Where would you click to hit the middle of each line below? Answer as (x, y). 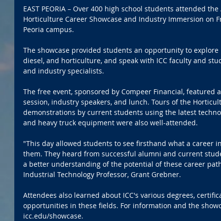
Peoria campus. (50, 30)
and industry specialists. (64, 71)
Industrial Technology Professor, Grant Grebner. (102, 175)
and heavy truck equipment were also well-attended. (110, 123)
